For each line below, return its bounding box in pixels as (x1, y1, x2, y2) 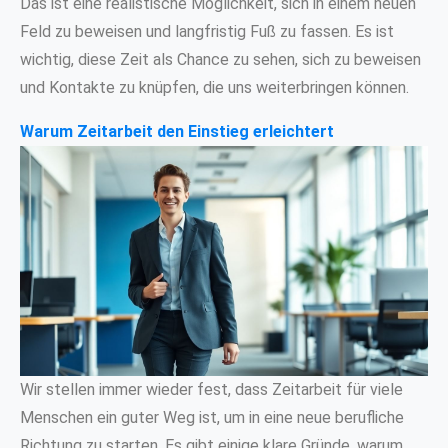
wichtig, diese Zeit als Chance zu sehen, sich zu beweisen (20, 50, 421, 70)
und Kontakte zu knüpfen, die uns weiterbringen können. (20, 78, 409, 98)
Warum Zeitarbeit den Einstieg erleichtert (20, 122, 334, 142)
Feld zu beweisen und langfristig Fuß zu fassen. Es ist (20, 22, 394, 42)
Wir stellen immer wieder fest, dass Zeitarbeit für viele (20, 379, 403, 399)
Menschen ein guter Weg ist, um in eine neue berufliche (20, 407, 404, 427)
